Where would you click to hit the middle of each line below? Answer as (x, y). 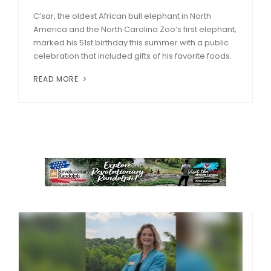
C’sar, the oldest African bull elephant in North (122, 16)
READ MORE (57, 79)
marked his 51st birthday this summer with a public (131, 42)
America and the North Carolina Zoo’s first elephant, (135, 29)
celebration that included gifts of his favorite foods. (132, 56)
